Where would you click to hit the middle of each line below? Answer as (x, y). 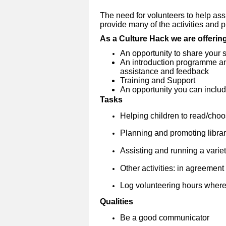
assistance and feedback (164, 72)
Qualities (117, 201)
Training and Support (158, 81)
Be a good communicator (165, 217)
